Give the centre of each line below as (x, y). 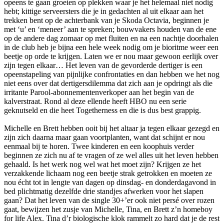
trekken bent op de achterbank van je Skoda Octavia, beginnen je (106, 20)
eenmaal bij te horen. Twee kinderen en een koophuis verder (99, 146)
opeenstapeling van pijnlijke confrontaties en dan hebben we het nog (112, 74)
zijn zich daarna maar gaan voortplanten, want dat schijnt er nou (104, 137)
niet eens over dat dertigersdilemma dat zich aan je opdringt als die (108, 83)
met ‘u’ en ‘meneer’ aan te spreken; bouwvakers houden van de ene (110, 29)
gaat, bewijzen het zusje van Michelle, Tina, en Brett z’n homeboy (108, 209)
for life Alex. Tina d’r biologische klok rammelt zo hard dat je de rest (112, 218)
